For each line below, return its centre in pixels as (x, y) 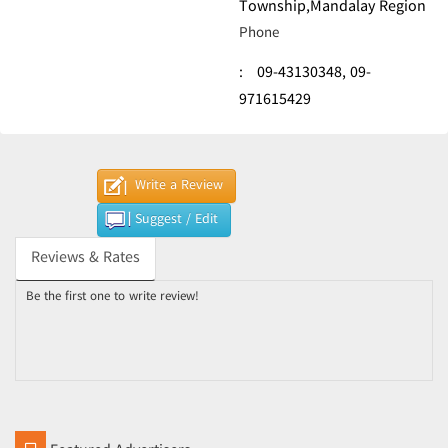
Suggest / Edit (176, 220)
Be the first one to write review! (112, 297)
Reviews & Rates (85, 258)
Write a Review (179, 186)
